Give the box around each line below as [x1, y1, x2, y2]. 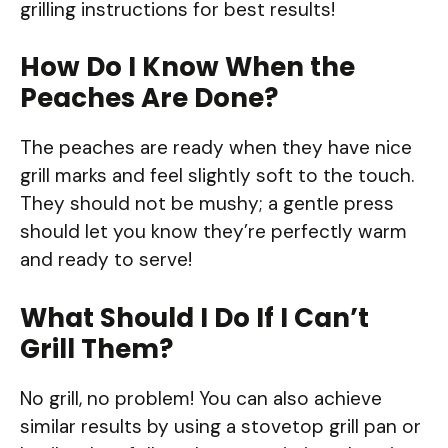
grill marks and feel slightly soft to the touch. [20, 163, 414, 189]
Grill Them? [20, 330, 173, 367]
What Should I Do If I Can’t [20, 299, 369, 336]
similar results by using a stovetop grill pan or [20, 413, 421, 439]
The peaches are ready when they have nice [20, 135, 412, 161]
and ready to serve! [20, 247, 192, 273]
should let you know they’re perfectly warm [20, 219, 407, 245]
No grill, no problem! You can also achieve [20, 385, 382, 411]
